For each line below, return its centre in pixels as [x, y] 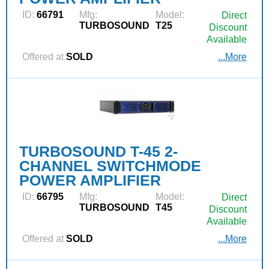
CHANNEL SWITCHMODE [110, 166]
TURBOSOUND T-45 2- [98, 152]
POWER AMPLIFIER [90, 180]
